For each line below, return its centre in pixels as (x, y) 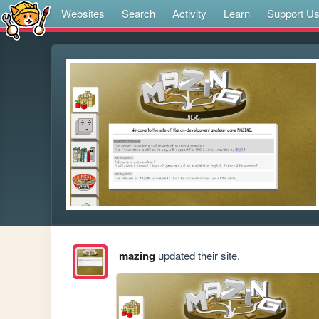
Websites (83, 13)
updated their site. (197, 256)
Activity (189, 13)
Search (138, 13)
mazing (137, 256)
